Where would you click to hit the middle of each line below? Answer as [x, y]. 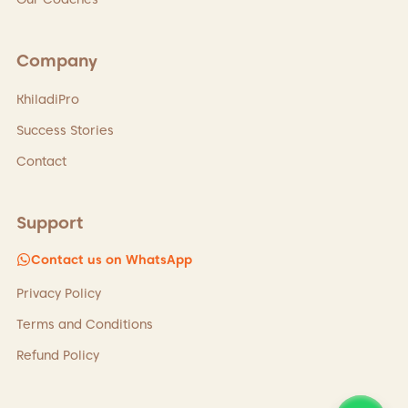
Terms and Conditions [84, 325]
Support [49, 222]
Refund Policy [57, 356]
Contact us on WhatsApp [111, 259]
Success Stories [65, 130]
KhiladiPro [47, 99]
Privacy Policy [58, 294]
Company [56, 60]
